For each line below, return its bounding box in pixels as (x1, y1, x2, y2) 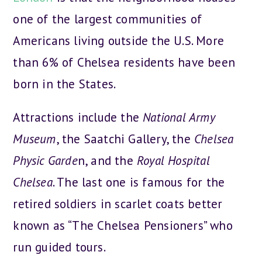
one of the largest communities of (13, 11, 202, 27)
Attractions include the (13, 109, 143, 125)
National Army (143, 109, 215, 125)
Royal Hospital (137, 152, 210, 168)
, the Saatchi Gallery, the (56, 130, 195, 147)
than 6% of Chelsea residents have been (13, 54, 236, 70)
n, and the (77, 152, 137, 168)
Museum (13, 130, 56, 147)
